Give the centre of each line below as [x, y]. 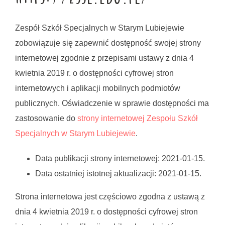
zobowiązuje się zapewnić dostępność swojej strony [108, 43]
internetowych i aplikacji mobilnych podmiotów [98, 88]
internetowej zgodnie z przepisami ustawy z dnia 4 [104, 58]
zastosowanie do [46, 118]
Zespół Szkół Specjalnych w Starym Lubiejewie [100, 28]
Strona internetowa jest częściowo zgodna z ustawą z [110, 197]
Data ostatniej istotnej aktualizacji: [97, 174]
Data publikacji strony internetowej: [98, 158]
